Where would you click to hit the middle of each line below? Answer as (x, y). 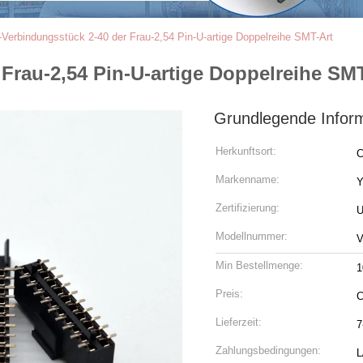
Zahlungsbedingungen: (268, 350)
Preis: (229, 294)
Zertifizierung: (248, 208)
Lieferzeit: (239, 322)
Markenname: (248, 179)
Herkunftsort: (246, 151)
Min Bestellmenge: (259, 265)
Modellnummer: (252, 236)
